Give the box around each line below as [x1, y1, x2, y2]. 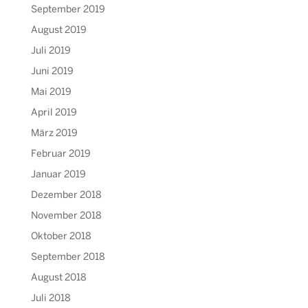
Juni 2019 [30, 67, 74, 76]
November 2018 [30, 211, 102, 221]
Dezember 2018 [30, 190, 102, 200]
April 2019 [30, 108, 77, 118]
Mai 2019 [30, 87, 71, 97]
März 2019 [30, 129, 78, 138]
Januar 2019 [30, 170, 86, 179]
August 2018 [30, 273, 87, 283]
